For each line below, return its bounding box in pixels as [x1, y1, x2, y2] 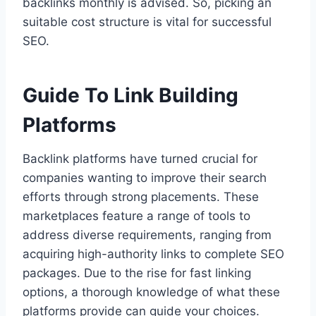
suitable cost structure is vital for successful [23, 15, 272, 30]
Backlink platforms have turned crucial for [23, 152, 257, 166]
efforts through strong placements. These [23, 190, 259, 205]
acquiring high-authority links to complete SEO [23, 247, 284, 262]
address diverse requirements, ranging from [23, 228, 272, 243]
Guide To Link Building [23, 83, 238, 108]
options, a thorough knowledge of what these [23, 285, 280, 300]
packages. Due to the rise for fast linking [23, 266, 251, 281]
